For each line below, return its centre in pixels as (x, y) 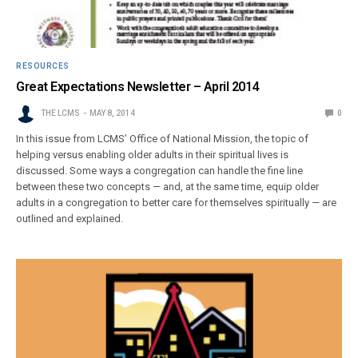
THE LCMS (60, 113)
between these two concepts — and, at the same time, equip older (168, 187)
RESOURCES (43, 66)
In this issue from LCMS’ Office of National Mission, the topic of (163, 139)
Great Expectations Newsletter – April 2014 (137, 87)
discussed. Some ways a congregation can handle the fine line (160, 171)
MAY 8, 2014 (112, 113)
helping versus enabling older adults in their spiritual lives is (153, 155)
